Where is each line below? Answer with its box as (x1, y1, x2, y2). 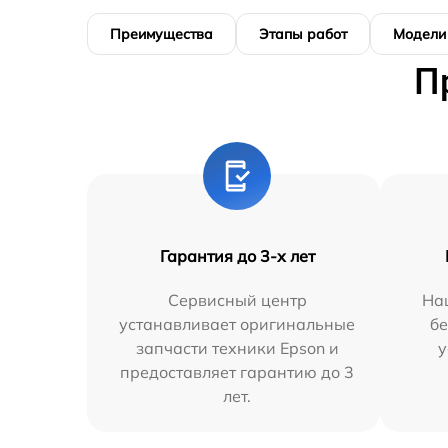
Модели (393, 25, 446, 43)
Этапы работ (259, 25, 347, 43)
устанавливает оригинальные (119, 314, 356, 334)
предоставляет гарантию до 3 (120, 362, 355, 382)
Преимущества (110, 25, 213, 43)
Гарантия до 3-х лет (159, 246, 315, 266)
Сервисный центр (167, 290, 307, 310)
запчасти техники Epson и (135, 338, 339, 358)
